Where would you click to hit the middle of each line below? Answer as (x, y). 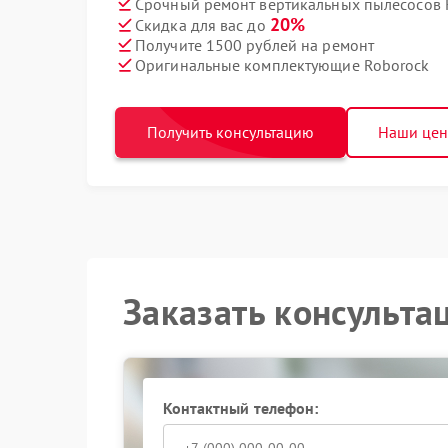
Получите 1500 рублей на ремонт (254, 44)
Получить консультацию (230, 132)
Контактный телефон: (240, 408)
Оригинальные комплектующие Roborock (282, 64)
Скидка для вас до (202, 25)
